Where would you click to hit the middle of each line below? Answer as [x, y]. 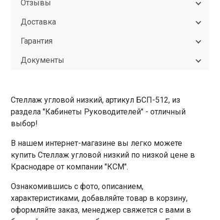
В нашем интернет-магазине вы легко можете [97, 143]
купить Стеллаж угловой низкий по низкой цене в [103, 155]
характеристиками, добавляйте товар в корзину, [99, 198]
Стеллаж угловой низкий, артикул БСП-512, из [96, 100]
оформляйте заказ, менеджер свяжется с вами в [101, 210]
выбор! [25, 124]
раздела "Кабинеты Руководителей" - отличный [98, 112]
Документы [43, 60]
